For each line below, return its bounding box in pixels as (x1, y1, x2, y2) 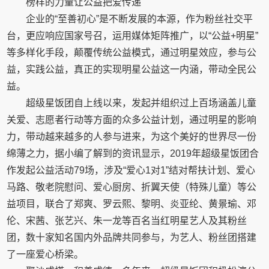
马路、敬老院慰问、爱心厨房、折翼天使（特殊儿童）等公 (7, 182, 257, 192)
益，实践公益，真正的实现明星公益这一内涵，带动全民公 (7, 64, 257, 74)
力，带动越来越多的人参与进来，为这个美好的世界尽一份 (7, 131, 257, 142)
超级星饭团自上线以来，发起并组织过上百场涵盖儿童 (26, 98, 257, 108)
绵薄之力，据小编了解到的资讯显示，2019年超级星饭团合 (7, 148, 259, 159)
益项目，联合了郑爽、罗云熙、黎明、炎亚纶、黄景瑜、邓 (7, 199, 257, 209)
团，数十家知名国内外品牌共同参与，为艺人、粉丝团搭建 (7, 232, 257, 243)
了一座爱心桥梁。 (7, 249, 84, 259)
